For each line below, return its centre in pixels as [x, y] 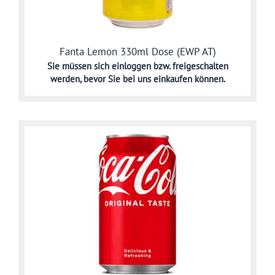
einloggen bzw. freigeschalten [170, 66]
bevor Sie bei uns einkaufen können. [154, 79]
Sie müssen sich [79, 66]
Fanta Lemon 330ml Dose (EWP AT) [137, 51]
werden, [67, 79]
